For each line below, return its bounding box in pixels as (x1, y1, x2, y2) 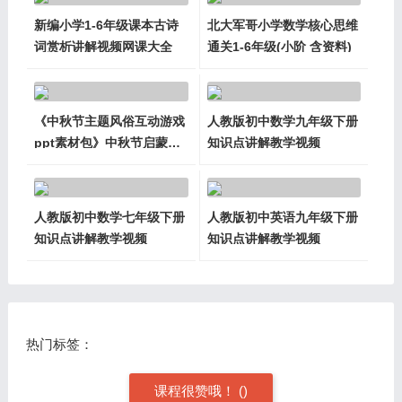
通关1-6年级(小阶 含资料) (206, 39, 352, 54)
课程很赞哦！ (153, 382, 239, 398)
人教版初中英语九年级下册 (206, 209, 358, 224)
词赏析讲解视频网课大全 (33, 39, 172, 54)
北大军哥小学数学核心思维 (206, 17, 358, 32)
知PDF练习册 (33, 156, 109, 171)
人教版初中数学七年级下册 (33, 209, 185, 224)
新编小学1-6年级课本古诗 (33, 17, 179, 32)
